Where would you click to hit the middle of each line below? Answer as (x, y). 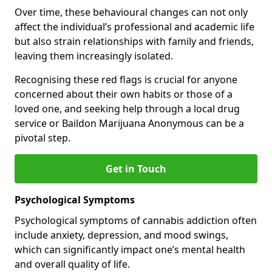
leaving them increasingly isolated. (94, 56)
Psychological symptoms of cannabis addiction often (136, 220)
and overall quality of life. (72, 264)
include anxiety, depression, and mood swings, (121, 235)
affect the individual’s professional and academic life (134, 27)
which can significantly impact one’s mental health (130, 250)
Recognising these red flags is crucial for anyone (126, 80)
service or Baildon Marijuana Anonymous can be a (129, 123)
